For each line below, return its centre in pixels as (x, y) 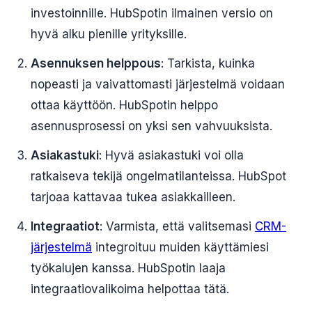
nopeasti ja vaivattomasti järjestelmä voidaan (158, 84)
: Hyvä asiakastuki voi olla (171, 155)
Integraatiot (65, 226)
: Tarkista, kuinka (208, 63)
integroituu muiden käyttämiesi (180, 247)
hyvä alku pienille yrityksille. (109, 34)
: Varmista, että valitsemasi (177, 226)
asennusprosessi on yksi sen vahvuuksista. (151, 126)
